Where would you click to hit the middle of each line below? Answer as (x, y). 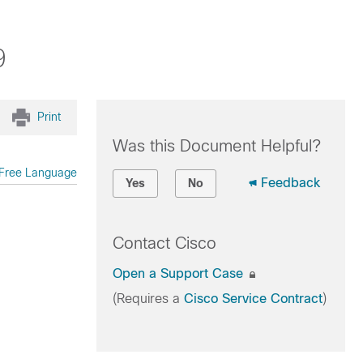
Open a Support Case (179, 273)
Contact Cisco (164, 243)
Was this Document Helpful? (216, 146)
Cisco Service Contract (253, 299)
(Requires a (148, 299)
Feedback (290, 183)
